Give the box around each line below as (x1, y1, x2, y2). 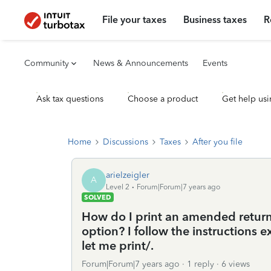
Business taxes (183, 14, 247, 25)
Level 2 (106, 182, 129, 191)
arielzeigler (106, 169, 149, 180)
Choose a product (128, 94, 198, 104)
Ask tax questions (36, 94, 103, 104)
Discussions (103, 137, 148, 147)
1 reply (187, 259, 214, 269)
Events (203, 58, 227, 68)
